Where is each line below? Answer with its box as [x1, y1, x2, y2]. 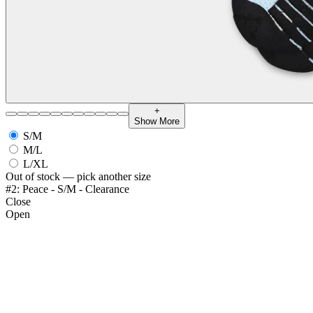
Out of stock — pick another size [6, 170, 151, 183]
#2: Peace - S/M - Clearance [6, 183, 129, 196]
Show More [134, 116, 180, 127]
